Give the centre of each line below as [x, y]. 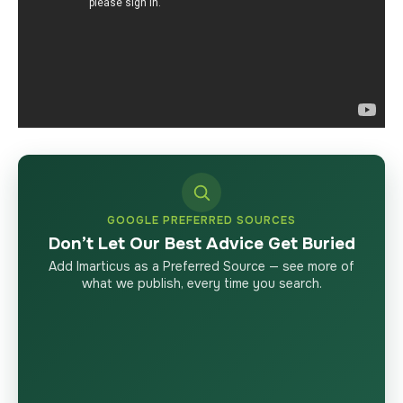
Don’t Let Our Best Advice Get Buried [201, 243]
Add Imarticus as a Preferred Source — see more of [201, 266]
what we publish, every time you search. [201, 283]
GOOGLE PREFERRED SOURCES [201, 220]
